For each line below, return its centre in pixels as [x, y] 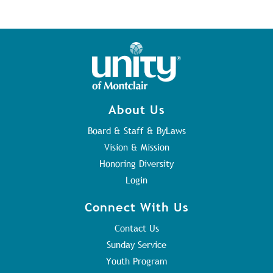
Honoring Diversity [136, 164]
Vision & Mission [136, 147]
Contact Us [136, 228]
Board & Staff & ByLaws [136, 131]
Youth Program [136, 261]
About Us [136, 110]
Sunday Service [136, 245]
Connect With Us [136, 207]
